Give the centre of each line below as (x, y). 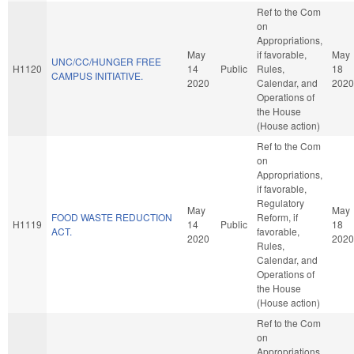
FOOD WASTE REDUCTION (112, 217)
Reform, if (277, 217)
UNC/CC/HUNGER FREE (106, 61)
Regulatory (281, 202)
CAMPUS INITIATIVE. (97, 75)
